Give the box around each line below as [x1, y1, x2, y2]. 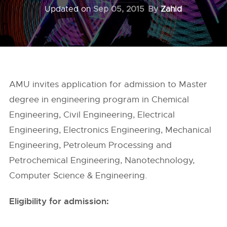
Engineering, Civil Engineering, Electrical [9, 109, 175, 120]
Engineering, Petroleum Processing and [9, 140, 172, 150]
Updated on [44, 4, 93, 14]
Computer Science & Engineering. [9, 170, 147, 181]
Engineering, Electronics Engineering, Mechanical [9, 125, 212, 135]
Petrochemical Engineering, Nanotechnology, [9, 155, 195, 166]
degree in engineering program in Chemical [9, 94, 190, 105]
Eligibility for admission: [9, 196, 109, 207]
